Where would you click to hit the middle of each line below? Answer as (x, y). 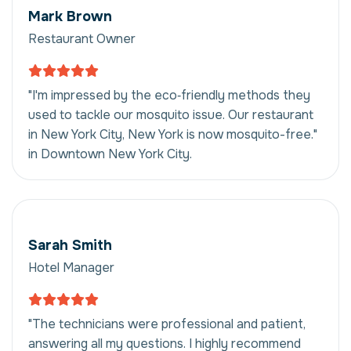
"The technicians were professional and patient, (167, 324)
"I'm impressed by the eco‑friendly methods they (169, 95)
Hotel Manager (71, 267)
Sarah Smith (70, 245)
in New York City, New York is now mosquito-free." (173, 134)
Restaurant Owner (82, 38)
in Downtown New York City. (110, 154)
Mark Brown (70, 16)
